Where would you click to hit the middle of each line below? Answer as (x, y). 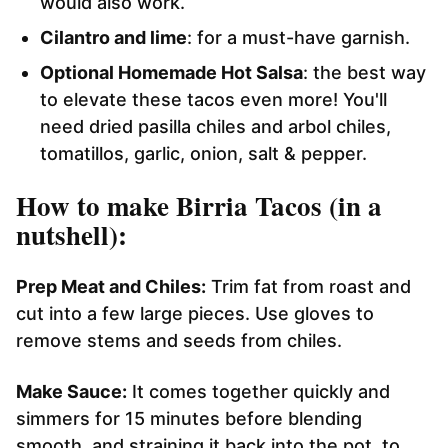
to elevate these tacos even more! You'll (213, 99)
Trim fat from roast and (308, 286)
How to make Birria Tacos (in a (199, 205)
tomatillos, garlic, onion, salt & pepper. (203, 153)
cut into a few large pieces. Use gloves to (195, 313)
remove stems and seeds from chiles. (179, 340)
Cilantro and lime (113, 37)
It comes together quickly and (258, 391)
